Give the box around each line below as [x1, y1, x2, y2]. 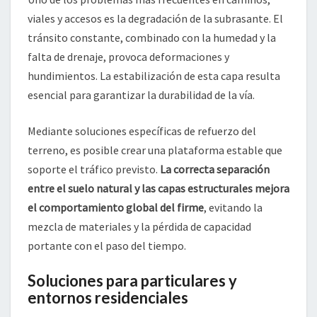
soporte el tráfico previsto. [28, 162, 160, 177]
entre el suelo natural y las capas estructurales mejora [28, 181, 289, 196]
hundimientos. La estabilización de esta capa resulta [28, 69, 280, 83]
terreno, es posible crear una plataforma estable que [28, 143, 282, 158]
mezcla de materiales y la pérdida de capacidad [28, 219, 251, 234]
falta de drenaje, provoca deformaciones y [28, 50, 229, 64]
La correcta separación [160, 162, 270, 177]
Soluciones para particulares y [28, 271, 237, 291]
